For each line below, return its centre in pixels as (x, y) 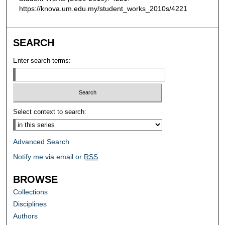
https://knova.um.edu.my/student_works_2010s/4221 (103, 8)
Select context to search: (50, 112)
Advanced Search (41, 142)
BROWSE (36, 180)
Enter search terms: (42, 60)
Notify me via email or (49, 157)
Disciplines (30, 204)
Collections (31, 192)
